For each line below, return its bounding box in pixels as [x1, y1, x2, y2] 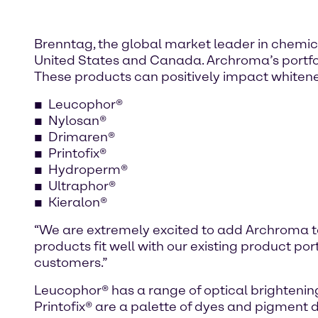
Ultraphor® [48, 178, 116, 194]
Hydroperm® [48, 162, 128, 178]
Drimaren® [48, 129, 115, 146]
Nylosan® [48, 113, 106, 129]
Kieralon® [48, 194, 107, 211]
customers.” [34, 255, 108, 271]
